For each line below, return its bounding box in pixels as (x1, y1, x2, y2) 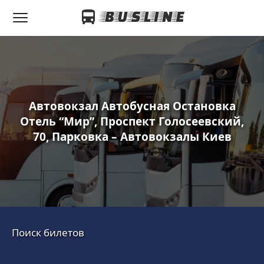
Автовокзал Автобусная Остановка (28, 98, 236, 114)
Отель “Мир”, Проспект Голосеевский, (20, 114, 244, 129)
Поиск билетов (12, 226, 84, 239)
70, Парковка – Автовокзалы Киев (32, 129, 232, 144)
